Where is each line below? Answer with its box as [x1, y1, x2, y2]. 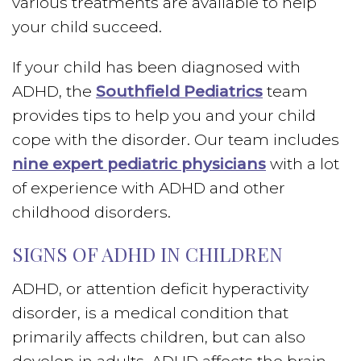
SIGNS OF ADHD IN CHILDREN [12, 241, 283, 267]
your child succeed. [12, 18, 162, 36]
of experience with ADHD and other [12, 179, 285, 197]
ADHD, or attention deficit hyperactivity [12, 280, 309, 298]
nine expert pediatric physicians [12, 155, 266, 173]
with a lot [266, 155, 339, 173]
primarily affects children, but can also [12, 328, 305, 346]
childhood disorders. [12, 203, 171, 222]
